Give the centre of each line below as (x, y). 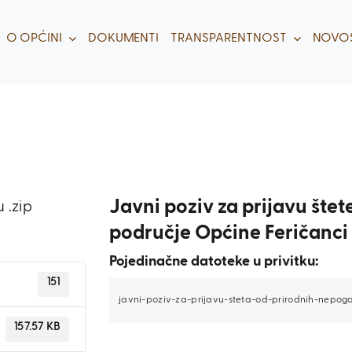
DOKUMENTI (123, 38)
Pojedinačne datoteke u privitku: (214, 262)
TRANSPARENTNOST (229, 38)
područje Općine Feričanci (229, 233)
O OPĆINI (34, 38)
